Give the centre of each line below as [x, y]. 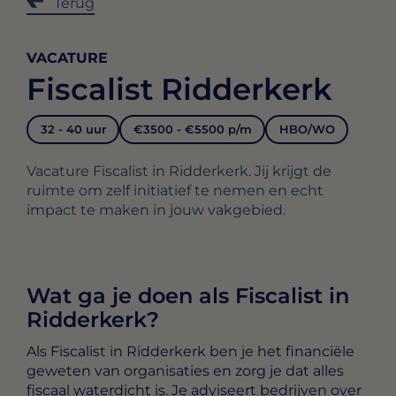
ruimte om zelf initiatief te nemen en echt [175, 190]
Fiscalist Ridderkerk [179, 90]
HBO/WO [307, 129]
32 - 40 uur [73, 129]
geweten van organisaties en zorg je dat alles [185, 370]
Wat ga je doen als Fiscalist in [188, 295]
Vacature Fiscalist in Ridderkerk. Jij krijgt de [179, 171]
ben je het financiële [280, 351]
